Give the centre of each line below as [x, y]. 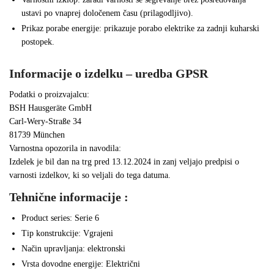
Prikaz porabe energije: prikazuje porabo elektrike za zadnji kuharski [140, 29]
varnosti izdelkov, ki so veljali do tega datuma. [90, 176]
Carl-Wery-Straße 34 [45, 122]
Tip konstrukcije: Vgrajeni [67, 234]
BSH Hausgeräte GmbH [50, 108]
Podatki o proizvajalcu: [49, 95]
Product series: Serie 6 [60, 218]
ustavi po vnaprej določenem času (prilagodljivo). [107, 13]
